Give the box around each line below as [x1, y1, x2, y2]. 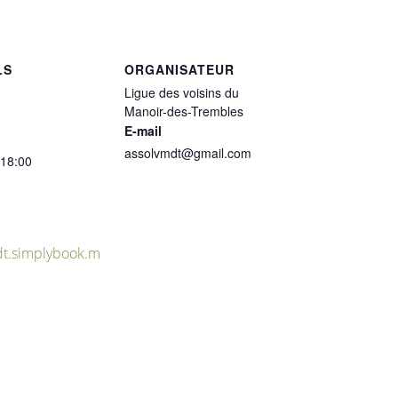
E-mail [124, 121, 162, 139]
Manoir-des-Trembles [124, 101, 243, 120]
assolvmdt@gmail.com [124, 143, 251, 162]
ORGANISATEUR [124, 60, 235, 78]
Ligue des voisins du [124, 83, 239, 101]
